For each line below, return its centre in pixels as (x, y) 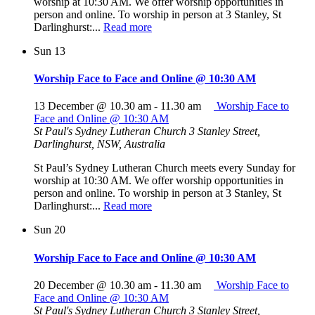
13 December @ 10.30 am (92, 106)
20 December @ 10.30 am (92, 285)
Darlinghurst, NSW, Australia (99, 144)
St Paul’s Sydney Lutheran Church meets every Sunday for (165, 168)
